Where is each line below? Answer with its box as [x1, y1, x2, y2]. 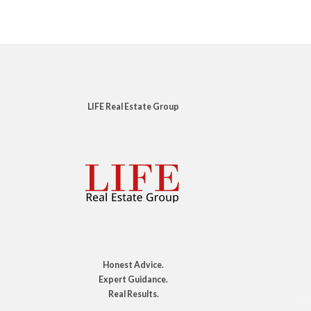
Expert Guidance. [99, 274, 168, 285]
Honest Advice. [103, 260, 164, 270]
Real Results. [108, 289, 159, 299]
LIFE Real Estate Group [87, 101, 179, 112]
